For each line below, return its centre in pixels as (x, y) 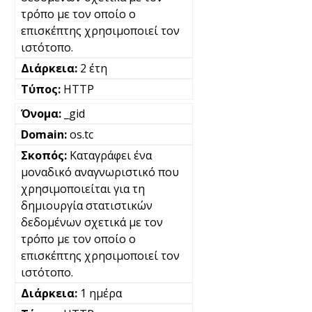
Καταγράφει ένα (111, 155)
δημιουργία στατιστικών (87, 205)
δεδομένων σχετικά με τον (92, 222)
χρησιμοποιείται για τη (83, 189)
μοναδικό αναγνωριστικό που (100, 172)
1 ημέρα (101, 293)
